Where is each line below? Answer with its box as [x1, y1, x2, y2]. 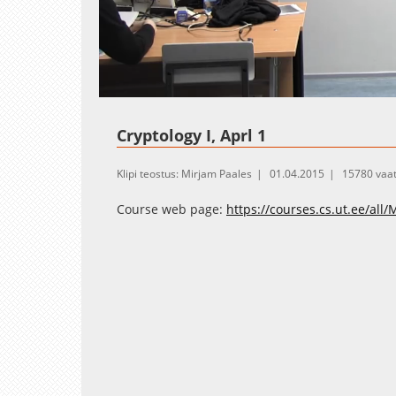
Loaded [180, 81, 213, 92]
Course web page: [117, 200, 226, 217]
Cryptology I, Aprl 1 [117, 124, 266, 146]
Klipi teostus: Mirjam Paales [117, 165, 252, 181]
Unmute [152, 81, 184, 95]
